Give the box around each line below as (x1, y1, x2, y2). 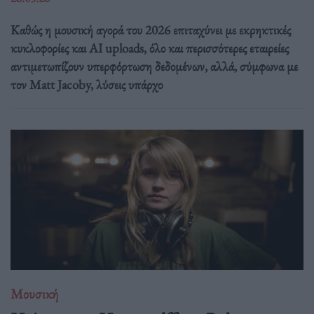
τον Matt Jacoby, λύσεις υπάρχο (11, 76, 163, 94)
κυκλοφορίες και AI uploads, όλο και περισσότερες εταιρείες (11, 39, 289, 57)
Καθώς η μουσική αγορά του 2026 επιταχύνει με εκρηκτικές (11, 21, 291, 39)
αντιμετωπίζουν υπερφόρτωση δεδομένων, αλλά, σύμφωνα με (11, 57, 298, 76)
